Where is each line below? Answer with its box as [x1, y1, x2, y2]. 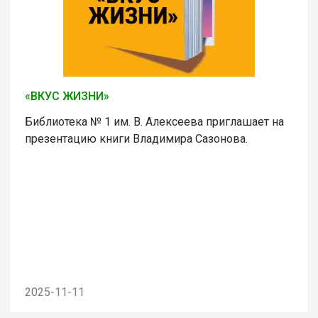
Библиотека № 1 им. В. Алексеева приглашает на [25, 114, 284, 128]
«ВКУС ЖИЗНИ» [25, 89, 109, 103]
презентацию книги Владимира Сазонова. [25, 131, 248, 146]
